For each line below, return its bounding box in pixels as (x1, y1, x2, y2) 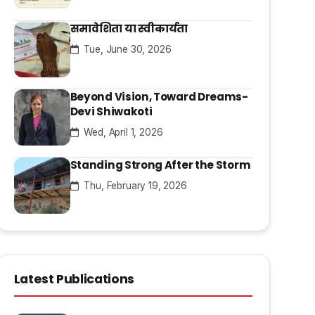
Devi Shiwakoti (70, 104, 153, 119)
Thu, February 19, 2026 (81, 180, 187, 191)
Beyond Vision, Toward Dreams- (70, 89, 248, 104)
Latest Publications (13, 271, 134, 288)
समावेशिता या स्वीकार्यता (70, 21, 188, 36)
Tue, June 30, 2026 (81, 44, 172, 55)
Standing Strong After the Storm (70, 157, 251, 172)
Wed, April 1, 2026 (81, 127, 163, 138)
